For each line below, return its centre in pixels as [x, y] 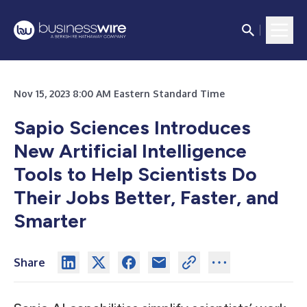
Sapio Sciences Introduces [132, 127]
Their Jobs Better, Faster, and [146, 197]
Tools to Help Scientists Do [135, 174]
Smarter [50, 221]
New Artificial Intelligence [130, 151]
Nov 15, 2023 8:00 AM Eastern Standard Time [119, 94]
